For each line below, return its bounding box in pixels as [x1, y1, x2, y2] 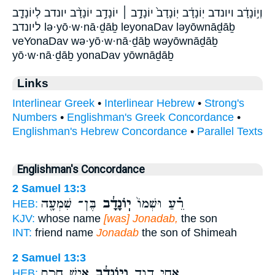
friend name [32, 226, 96, 239]
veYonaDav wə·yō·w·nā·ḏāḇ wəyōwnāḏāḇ [12, 34, 218, 47]
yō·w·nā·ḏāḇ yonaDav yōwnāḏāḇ [12, 48, 174, 61]
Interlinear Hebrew [104, 96, 195, 109]
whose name [35, 212, 104, 225]
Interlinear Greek [12, 96, 95, 109]
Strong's [204, 96, 244, 109]
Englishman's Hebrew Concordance [12, 125, 187, 137]
